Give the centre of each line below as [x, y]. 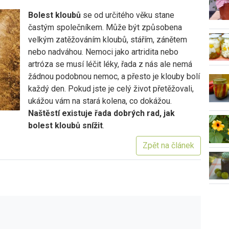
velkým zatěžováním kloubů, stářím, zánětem [107, 40]
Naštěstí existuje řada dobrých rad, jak [101, 113]
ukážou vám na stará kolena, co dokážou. [100, 101]
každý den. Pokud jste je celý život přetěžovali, [111, 89]
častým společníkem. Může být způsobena [105, 27]
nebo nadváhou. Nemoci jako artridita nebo [103, 52]
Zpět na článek [169, 145]
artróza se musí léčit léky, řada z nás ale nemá [110, 64]
